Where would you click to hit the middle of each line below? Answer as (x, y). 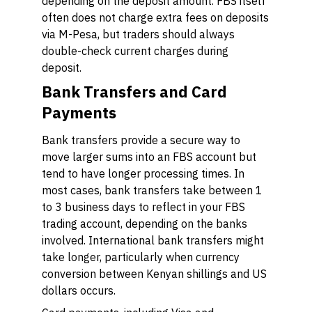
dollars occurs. (79, 290)
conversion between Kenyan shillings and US (154, 274)
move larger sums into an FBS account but (149, 157)
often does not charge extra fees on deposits (155, 17)
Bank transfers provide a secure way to (141, 140)
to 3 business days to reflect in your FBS (143, 207)
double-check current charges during (135, 51)
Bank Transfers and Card (134, 92)
